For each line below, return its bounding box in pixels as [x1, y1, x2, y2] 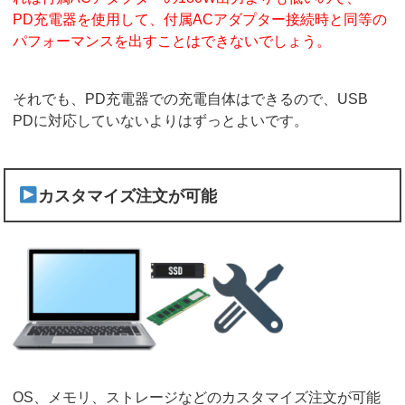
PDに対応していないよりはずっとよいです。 [13, 113, 309, 129]
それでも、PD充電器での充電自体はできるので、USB [13, 91, 369, 108]
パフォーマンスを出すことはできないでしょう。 [13, 33, 332, 50]
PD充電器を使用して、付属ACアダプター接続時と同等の [13, 12, 388, 28]
